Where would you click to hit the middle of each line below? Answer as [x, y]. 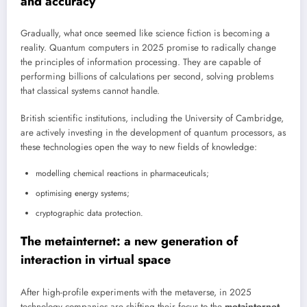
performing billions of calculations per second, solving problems [147, 77]
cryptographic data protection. [89, 213]
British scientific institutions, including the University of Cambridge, [152, 119]
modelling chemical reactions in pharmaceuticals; [122, 174]
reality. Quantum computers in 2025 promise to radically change [148, 48]
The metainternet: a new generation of [129, 242]
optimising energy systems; [83, 194]
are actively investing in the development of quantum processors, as [153, 133]
